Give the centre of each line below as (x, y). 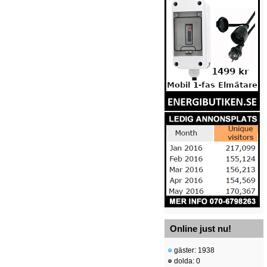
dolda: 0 (186, 261)
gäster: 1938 (193, 251)
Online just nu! (201, 229)
